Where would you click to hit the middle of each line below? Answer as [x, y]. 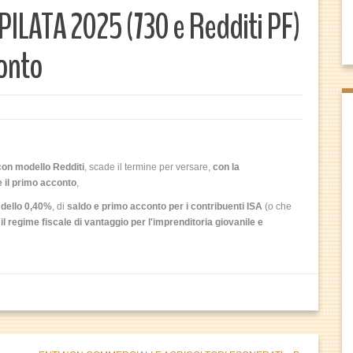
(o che [277, 206]
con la [226, 167]
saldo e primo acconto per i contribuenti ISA [165, 206]
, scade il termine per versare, [149, 167]
